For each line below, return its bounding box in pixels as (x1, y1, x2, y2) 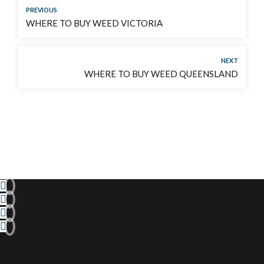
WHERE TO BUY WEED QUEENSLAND (84, 68, 238, 80)
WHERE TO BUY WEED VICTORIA (26, 18, 163, 29)
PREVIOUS (26, 6, 57, 14)
